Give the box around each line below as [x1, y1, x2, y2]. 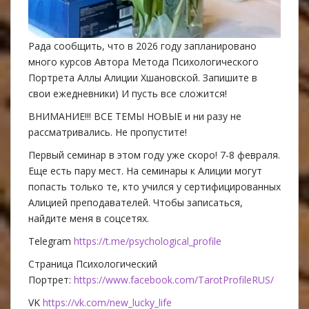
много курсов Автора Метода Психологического [28, 54, 259, 68]
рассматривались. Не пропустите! [28, 125, 187, 139]
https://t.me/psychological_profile [74, 234, 221, 248]
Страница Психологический [28, 257, 157, 270]
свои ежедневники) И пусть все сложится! [28, 86, 227, 100]
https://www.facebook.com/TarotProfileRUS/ [74, 272, 274, 286]
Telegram [28, 234, 74, 248]
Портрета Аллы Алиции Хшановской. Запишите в [28, 70, 257, 84]
